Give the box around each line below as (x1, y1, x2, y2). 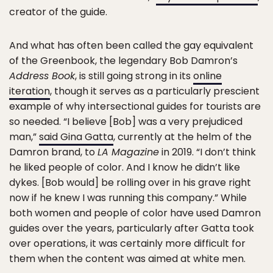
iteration (9, 84, 50, 98)
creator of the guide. (9, 5, 107, 19)
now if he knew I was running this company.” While (9, 191, 247, 205)
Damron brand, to (9, 145, 97, 159)
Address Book (9, 69, 75, 83)
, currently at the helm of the (113, 130, 252, 144)
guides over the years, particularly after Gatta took (9, 221, 254, 235)
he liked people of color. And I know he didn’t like (9, 160, 240, 174)
